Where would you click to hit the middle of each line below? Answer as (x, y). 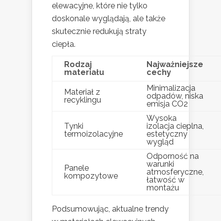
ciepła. (64, 44)
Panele (76, 168)
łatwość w (166, 180)
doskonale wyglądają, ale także (109, 18)
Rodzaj (78, 64)
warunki (160, 164)
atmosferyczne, (175, 172)
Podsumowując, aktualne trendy (110, 209)
